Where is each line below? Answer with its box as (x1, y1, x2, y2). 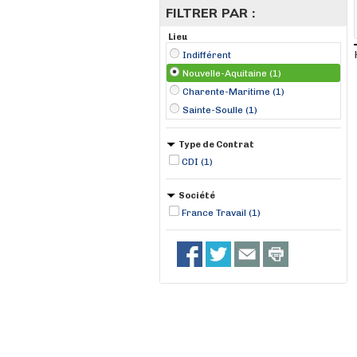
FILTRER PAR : (166, 5, 255, 21)
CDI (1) (182, 156, 213, 167)
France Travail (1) (182, 207, 261, 218)
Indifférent (182, 49, 231, 61)
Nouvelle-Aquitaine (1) (182, 68, 281, 79)
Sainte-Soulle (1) (182, 104, 257, 116)
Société (178, 190, 215, 201)
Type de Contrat (178, 139, 254, 150)
